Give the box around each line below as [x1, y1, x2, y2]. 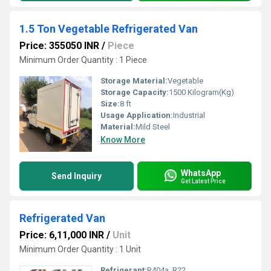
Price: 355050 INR [19, 40, 99, 51]
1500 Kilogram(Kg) [169, 88, 234, 97]
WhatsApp [181, 168, 221, 178]
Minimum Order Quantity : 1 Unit [19, 244, 141, 254]
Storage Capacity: [100, 88, 169, 97]
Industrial [173, 111, 205, 120]
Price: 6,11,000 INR [19, 229, 104, 241]
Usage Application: [100, 111, 173, 120]
